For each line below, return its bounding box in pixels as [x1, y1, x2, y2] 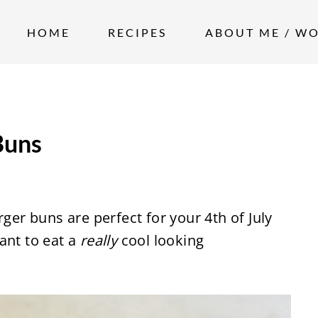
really [79, 231, 118, 250]
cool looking [117, 231, 204, 250]
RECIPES [108, 25, 168, 39]
